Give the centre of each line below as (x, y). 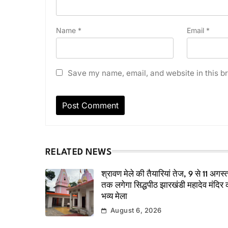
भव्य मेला (115, 197)
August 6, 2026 (136, 210)
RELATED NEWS (79, 152)
